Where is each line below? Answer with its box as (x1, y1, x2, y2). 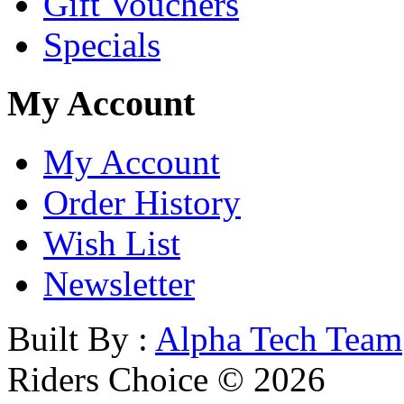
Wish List (43, 223, 180, 262)
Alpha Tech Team (155, 318, 402, 358)
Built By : (7, 318, 155, 358)
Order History (43, 182, 241, 222)
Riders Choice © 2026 (7, 359, 326, 399)
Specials (43, 25, 161, 65)
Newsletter (43, 263, 195, 303)
